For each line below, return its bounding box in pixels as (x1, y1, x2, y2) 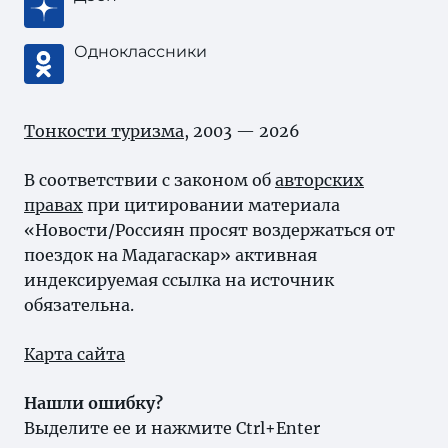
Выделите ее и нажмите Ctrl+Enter (24, 418, 320, 438)
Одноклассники (74, 42, 207, 61)
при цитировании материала (83, 195, 340, 215)
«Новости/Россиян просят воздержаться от (24, 220, 395, 240)
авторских (275, 170, 364, 190)
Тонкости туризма (24, 121, 184, 141)
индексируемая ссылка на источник (24, 270, 334, 290)
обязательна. (24, 295, 134, 315)
